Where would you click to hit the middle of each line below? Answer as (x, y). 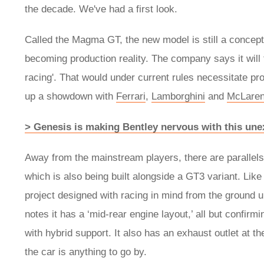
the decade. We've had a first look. (103, 9)
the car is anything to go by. (87, 252)
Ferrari (131, 97)
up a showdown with (70, 97)
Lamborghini (178, 97)
